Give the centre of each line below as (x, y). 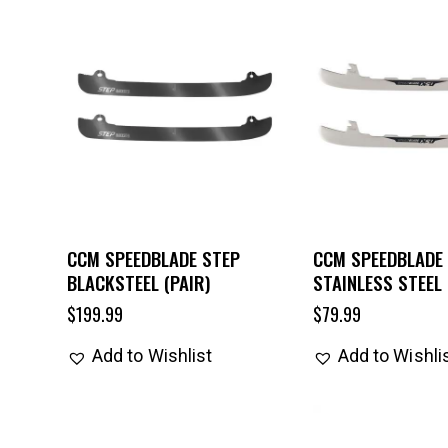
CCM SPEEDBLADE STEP (153, 258)
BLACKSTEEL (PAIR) (138, 282)
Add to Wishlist (152, 356)
